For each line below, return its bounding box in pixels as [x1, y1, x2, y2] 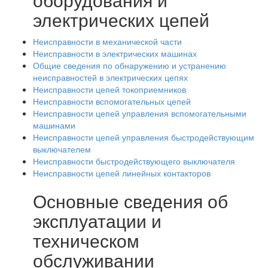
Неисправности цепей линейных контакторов [33, 167, 211, 179]
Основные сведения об [33, 188, 228, 214]
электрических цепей [33, 7, 209, 32]
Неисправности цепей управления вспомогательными [33, 107, 246, 119]
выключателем [33, 143, 91, 155]
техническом [33, 227, 139, 253]
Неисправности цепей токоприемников [33, 83, 186, 95]
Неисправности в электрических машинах [33, 47, 197, 59]
